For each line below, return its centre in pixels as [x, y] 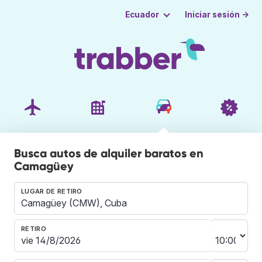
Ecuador [142, 15]
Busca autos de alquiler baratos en [109, 153]
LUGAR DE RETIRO [52, 191]
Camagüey [44, 166]
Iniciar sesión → [217, 14]
